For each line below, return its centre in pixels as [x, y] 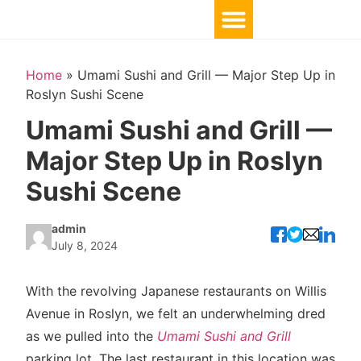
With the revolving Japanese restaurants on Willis [176, 291]
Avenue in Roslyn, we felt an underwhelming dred [176, 314]
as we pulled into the [91, 336]
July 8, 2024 [85, 246]
